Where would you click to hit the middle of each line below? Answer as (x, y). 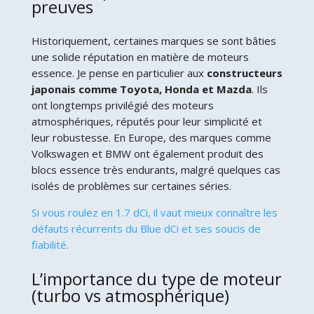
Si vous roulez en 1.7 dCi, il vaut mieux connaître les (154, 212)
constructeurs (244, 73)
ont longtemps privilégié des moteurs (122, 105)
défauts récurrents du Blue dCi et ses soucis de (146, 228)
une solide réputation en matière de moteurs (140, 56)
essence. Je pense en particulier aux (119, 73)
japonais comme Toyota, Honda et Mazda (141, 89)
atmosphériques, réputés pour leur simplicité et (146, 121)
